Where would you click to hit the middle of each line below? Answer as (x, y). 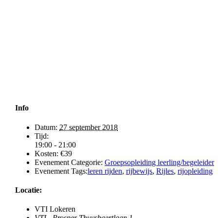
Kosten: (46, 153)
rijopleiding (195, 171)
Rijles (165, 171)
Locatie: (28, 190)
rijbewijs (139, 171)
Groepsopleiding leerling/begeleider (159, 162)
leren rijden (105, 171)
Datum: (46, 127)
